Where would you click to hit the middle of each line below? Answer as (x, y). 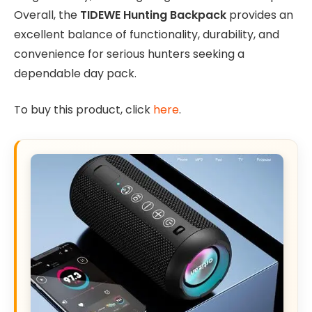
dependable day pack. (75, 73)
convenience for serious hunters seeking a (129, 54)
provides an (260, 15)
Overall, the (47, 15)
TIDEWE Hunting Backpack (153, 15)
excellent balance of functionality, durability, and (147, 34)
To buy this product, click (84, 110)
